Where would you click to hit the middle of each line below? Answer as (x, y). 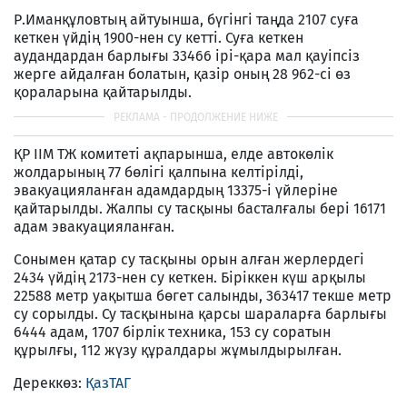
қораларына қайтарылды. (103, 92)
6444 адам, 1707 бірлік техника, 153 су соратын (172, 332)
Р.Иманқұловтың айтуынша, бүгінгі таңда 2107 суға (186, 19)
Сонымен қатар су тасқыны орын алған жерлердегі (189, 259)
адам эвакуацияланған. (94, 226)
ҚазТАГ (108, 382)
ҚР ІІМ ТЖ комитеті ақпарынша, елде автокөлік (174, 154)
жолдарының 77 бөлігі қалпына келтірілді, (159, 172)
